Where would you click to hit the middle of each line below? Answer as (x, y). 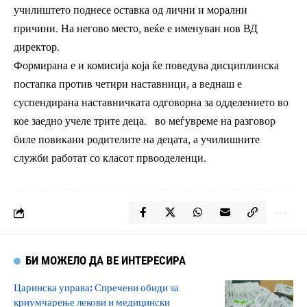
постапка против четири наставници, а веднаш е (128, 85)
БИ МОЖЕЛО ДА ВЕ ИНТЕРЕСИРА (106, 260)
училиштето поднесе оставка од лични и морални (131, 11)
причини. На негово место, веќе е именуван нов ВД (136, 29)
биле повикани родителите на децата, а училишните (137, 140)
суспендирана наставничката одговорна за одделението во (151, 103)
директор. (37, 48)
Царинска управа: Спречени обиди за (96, 287)
